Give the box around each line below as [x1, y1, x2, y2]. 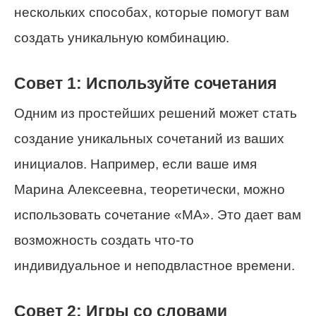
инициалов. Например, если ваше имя [14, 156, 257, 171]
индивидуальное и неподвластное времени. [14, 257, 295, 273]
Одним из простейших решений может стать [14, 105, 297, 121]
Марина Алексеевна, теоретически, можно [14, 181, 285, 197]
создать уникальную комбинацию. [14, 30, 229, 46]
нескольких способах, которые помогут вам [14, 5, 289, 20]
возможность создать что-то [14, 232, 194, 248]
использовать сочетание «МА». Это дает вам [14, 207, 301, 222]
